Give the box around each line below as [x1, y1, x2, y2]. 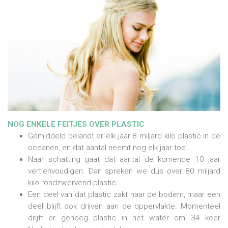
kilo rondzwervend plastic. [28, 178, 118, 188]
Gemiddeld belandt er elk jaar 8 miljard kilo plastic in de [28, 131, 220, 141]
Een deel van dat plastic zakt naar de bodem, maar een [28, 190, 220, 199]
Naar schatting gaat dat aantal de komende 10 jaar [28, 155, 220, 164]
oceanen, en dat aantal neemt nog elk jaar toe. [28, 143, 190, 153]
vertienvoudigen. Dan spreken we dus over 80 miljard [28, 166, 220, 176]
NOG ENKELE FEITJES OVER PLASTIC [8, 120, 145, 129]
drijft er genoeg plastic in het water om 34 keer [28, 213, 220, 223]
